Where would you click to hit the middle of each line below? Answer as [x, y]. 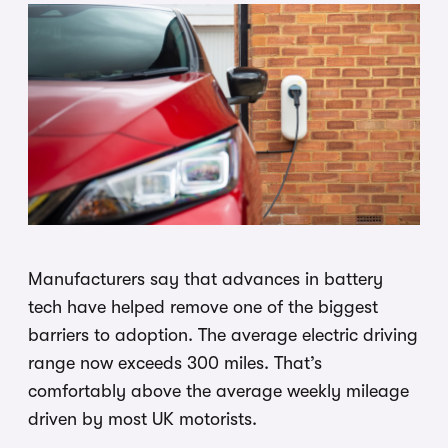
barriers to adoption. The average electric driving [223, 334]
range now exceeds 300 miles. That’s [175, 362]
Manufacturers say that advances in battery [205, 278]
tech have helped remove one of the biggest [203, 306]
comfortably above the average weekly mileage [218, 390]
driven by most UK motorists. [142, 418]
